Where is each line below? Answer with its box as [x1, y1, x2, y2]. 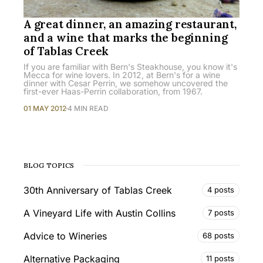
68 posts [203, 231, 234, 241]
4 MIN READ [68, 104, 109, 113]
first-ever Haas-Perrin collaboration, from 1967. [23, 86, 203, 97]
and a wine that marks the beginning [23, 31, 228, 45]
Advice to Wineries [23, 230, 107, 242]
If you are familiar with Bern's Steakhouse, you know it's [23, 62, 237, 72]
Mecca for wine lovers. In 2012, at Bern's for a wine [23, 70, 220, 80]
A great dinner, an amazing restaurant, [23, 17, 237, 32]
